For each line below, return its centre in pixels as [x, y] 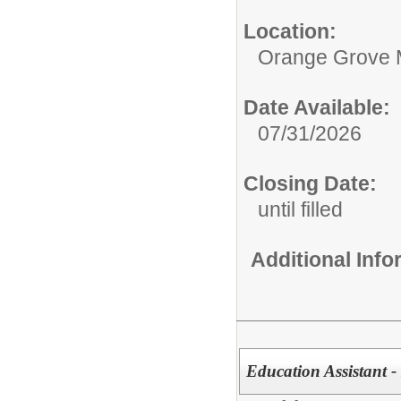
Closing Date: [310, 183]
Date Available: [317, 107]
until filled [300, 209]
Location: [290, 31]
